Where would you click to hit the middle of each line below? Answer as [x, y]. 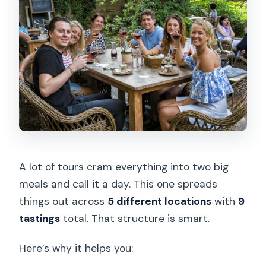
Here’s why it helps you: [76, 248]
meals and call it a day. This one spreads [118, 184]
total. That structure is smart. [135, 219]
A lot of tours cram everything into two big [124, 167]
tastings [40, 219]
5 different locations [160, 202]
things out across [64, 202]
